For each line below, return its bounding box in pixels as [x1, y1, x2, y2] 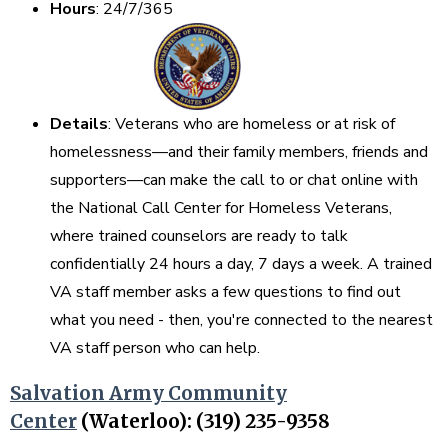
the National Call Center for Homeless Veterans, [50, 196, 392, 219]
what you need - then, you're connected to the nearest [50, 308, 433, 331]
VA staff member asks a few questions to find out [50, 280, 401, 303]
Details [50, 112, 108, 135]
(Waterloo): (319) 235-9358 [77, 410, 334, 434]
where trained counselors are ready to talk [50, 224, 348, 247]
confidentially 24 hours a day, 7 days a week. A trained [50, 252, 432, 275]
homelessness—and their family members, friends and [50, 140, 428, 163]
